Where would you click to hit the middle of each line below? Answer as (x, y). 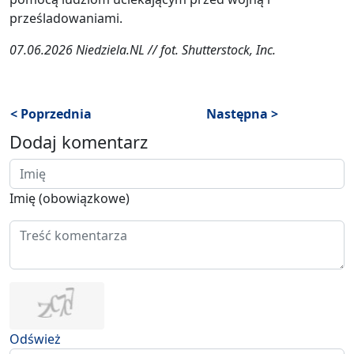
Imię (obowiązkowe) (70, 198)
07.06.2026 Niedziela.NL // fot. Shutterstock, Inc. (143, 49)
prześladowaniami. (66, 18)
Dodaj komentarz (79, 141)
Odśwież (35, 339)
